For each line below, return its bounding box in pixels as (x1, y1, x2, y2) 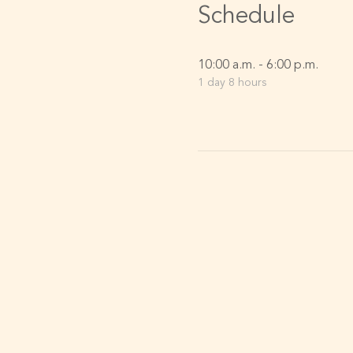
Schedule (197, 5, 295, 28)
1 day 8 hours (197, 77, 266, 88)
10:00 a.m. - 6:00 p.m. (197, 59, 318, 72)
